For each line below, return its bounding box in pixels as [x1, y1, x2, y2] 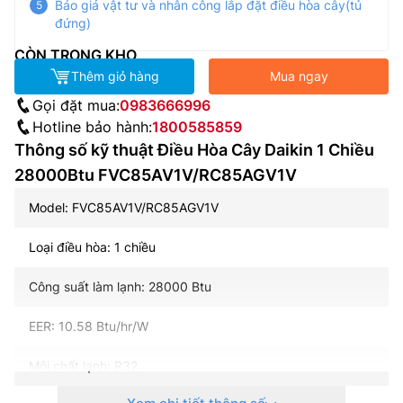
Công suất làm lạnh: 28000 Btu [29, 278, 211, 294]
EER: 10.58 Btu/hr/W [29, 318, 148, 334]
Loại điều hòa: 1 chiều [29, 238, 156, 255]
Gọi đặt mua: [32, 95, 120, 114]
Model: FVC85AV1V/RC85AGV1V [29, 199, 219, 215]
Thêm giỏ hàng [71, 67, 159, 84]
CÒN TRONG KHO [14, 45, 137, 64]
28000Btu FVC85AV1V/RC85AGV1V [14, 165, 297, 184]
